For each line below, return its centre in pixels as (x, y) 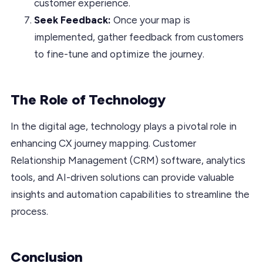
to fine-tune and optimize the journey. (119, 54)
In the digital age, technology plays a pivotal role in (124, 126)
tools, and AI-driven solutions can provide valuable (122, 177)
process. (29, 211)
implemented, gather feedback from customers (139, 37)
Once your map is (151, 20)
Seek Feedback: (73, 20)
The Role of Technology (88, 99)
